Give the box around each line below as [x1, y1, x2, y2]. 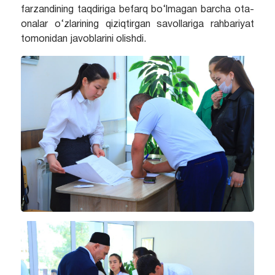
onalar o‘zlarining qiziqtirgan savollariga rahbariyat [20, 20, 255, 29]
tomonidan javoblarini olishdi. [20, 35, 146, 44]
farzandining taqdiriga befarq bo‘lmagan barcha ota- [20, 6, 255, 15]
